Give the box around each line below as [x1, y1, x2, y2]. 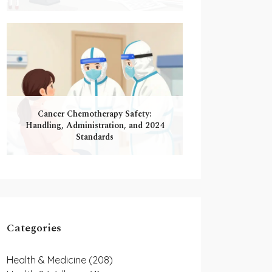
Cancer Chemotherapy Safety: [38, 107, 152, 120]
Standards [76, 131, 114, 143]
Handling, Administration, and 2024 [25, 119, 165, 132]
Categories [7, 220, 61, 236]
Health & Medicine [7, 254, 89, 266]
